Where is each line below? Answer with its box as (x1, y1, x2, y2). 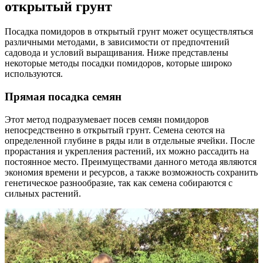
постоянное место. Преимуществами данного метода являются (5, 156, 257, 167)
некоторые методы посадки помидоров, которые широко (5, 58, 232, 69)
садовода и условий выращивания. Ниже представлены (5, 48, 228, 58)
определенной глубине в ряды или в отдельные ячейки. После (5, 135, 255, 146)
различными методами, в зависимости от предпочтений (5, 37, 230, 48)
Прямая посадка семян (5, 90, 122, 103)
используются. (5, 69, 63, 79)
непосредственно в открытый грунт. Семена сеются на (5, 124, 225, 135)
